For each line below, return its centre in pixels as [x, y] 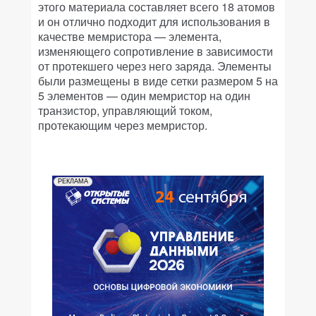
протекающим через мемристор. [123, 125]
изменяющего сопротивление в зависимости [156, 51]
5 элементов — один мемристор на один [144, 96]
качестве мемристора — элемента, [130, 36]
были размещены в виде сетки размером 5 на [158, 81]
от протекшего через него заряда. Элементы [155, 66]
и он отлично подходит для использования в [154, 22]
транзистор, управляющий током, [125, 110]
